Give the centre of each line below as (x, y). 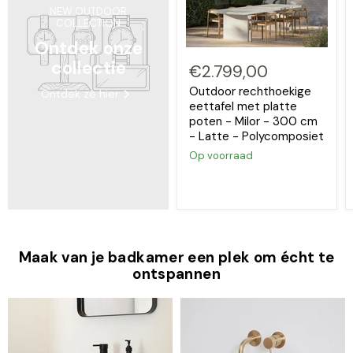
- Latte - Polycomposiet (256, 137)
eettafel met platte (243, 107)
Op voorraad (221, 156)
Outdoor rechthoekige (250, 92)
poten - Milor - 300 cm (253, 122)
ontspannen (176, 274)
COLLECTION (88, 24)
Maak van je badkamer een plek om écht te (176, 258)
